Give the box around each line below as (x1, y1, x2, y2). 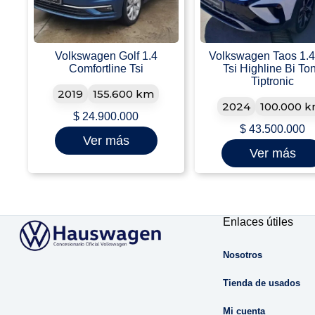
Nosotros (223, 250, 263, 261)
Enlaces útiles (223, 216, 294, 229)
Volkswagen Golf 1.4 (54, 50, 157, 63)
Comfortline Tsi (68, 63, 143, 75)
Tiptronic (251, 75, 295, 88)
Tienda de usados (223, 278, 301, 289)
